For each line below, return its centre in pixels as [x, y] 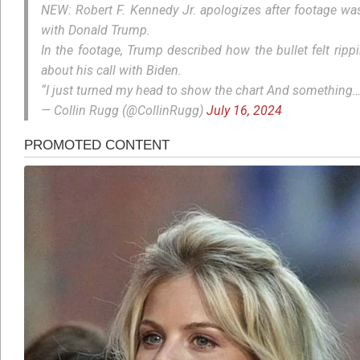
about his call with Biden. [111, 71]
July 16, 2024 [244, 111]
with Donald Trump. [96, 31]
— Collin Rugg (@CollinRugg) [124, 111]
